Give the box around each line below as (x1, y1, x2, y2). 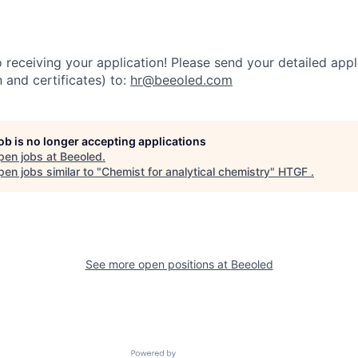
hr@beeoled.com (130, 71, 233, 88)
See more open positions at (85, 257, 231, 271)
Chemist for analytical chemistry (101, 164, 270, 178)
